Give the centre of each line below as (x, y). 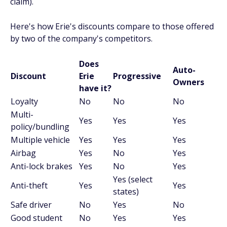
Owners (188, 82)
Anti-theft (29, 185)
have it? (95, 88)
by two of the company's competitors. (81, 39)
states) (126, 192)
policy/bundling (40, 127)
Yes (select (133, 179)
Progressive (137, 76)
